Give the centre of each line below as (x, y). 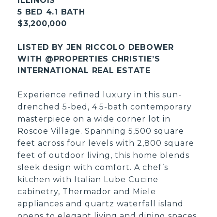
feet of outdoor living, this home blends (104, 155)
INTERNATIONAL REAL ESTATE (84, 71)
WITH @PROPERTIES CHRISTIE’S (89, 59)
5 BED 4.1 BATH (51, 12)
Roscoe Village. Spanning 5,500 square (101, 131)
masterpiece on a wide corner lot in (94, 119)
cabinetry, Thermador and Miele (87, 192)
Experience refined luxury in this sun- (100, 95)
